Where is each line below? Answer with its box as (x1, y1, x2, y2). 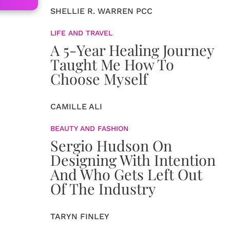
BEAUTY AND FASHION (50, 124, 128, 132)
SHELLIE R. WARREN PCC (50, 6, 152, 16)
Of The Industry (50, 179, 156, 198)
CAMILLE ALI (50, 102, 102, 111)
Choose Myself (50, 69, 148, 88)
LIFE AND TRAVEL (50, 29, 112, 37)
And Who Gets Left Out (50, 164, 202, 184)
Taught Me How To (50, 54, 174, 74)
